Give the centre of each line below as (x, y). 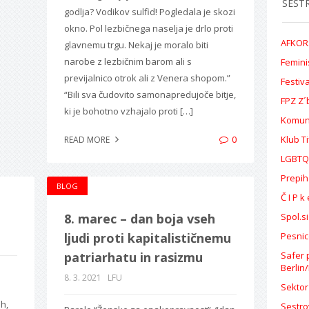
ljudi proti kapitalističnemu (147, 238)
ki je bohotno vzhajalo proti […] (128, 111)
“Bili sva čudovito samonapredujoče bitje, (150, 94)
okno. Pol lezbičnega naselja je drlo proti (148, 28)
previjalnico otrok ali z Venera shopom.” (147, 78)
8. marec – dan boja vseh (139, 218)
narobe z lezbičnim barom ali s (128, 61)
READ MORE (88, 139)
